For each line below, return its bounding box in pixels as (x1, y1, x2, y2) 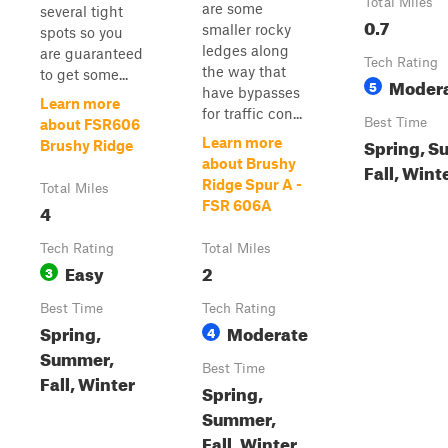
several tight (40, 2, 123, 20)
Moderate (227, 318, 308, 345)
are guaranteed (40, 44, 143, 62)
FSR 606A (202, 196, 272, 214)
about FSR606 (40, 115, 140, 133)
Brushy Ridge (40, 136, 133, 154)
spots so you (40, 23, 123, 41)
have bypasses (202, 83, 300, 101)
